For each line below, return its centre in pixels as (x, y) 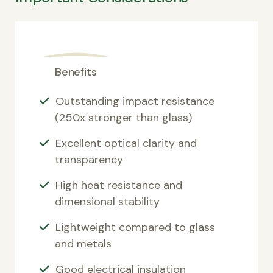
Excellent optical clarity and (126, 143)
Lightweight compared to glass (135, 227)
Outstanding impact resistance (135, 101)
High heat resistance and (119, 185)
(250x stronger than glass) (123, 117)
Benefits (76, 72)
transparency (89, 159)
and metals (83, 243)
